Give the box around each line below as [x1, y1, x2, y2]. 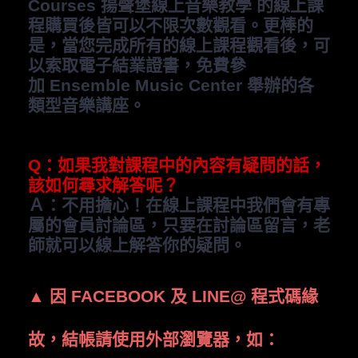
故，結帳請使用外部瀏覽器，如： [28, 330, 280, 349]
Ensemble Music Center [45, 76, 247, 95]
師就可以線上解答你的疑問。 [28, 236, 246, 255]
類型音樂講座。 [28, 96, 145, 115]
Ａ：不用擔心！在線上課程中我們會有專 [28, 196, 330, 215]
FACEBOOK [66, 287, 170, 306]
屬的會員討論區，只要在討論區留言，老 [28, 216, 330, 235]
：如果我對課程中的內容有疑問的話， [41, 156, 326, 175]
